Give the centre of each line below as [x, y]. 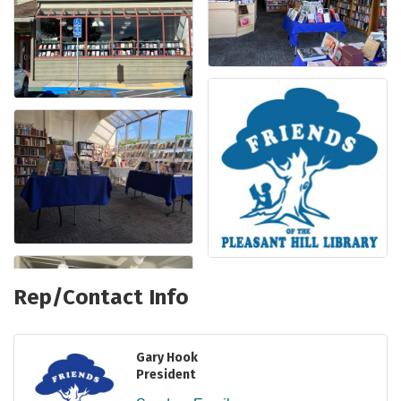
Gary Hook [167, 358]
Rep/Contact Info [101, 298]
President [166, 375]
